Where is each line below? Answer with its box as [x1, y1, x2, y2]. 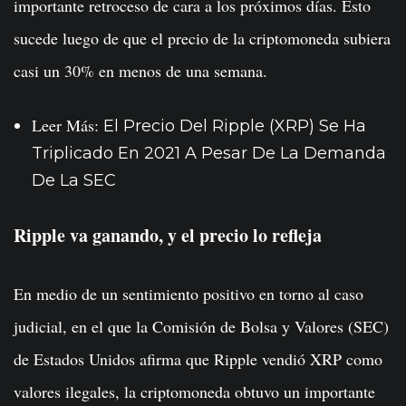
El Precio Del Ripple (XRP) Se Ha [103, 116, 366, 137]
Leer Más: [32, 114, 103, 137]
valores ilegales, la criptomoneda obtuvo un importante [14, 381, 375, 403]
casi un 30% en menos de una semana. [14, 60, 267, 82]
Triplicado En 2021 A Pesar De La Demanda [32, 143, 386, 164]
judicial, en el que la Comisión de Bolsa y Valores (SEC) [14, 315, 389, 338]
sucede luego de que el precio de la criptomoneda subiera [14, 27, 391, 50]
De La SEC [32, 170, 116, 191]
